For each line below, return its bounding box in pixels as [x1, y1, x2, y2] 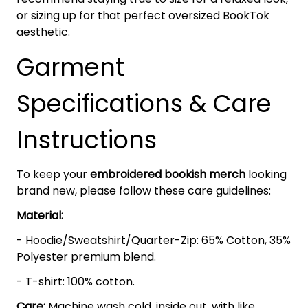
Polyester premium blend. [16, 249, 156, 265]
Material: [16, 208, 63, 224]
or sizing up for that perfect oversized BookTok [16, 8, 269, 24]
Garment [16, 50, 124, 85]
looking [245, 166, 287, 183]
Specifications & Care [16, 87, 272, 121]
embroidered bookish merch [90, 166, 245, 183]
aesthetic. [16, 24, 70, 41]
